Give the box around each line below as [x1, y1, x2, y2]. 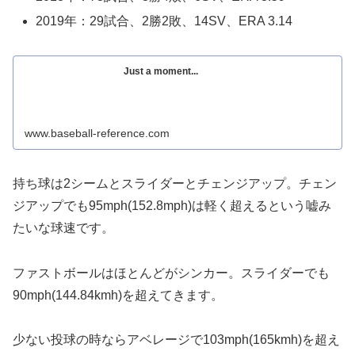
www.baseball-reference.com [25, 126, 170, 139]
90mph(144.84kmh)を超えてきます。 [13, 288, 223, 302]
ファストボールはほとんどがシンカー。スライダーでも [13, 265, 330, 280]
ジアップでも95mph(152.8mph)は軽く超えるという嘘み [13, 198, 331, 212]
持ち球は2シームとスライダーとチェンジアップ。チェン [13, 176, 337, 190]
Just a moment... [124, 66, 199, 78]
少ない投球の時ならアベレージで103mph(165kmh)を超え [13, 333, 340, 347]
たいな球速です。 [13, 220, 114, 235]
